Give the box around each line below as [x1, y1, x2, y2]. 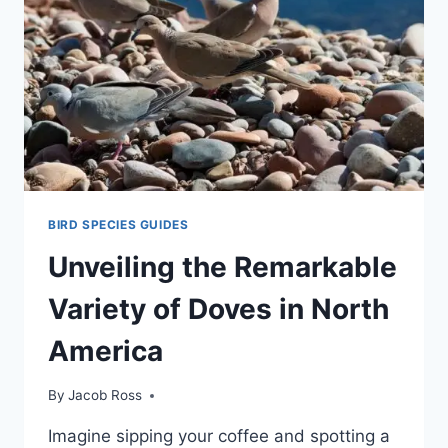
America [48, 333, 163, 368]
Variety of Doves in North [48, 291, 389, 326]
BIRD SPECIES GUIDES [48, 216, 189, 232]
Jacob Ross [68, 387, 143, 404]
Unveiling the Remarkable [48, 249, 397, 284]
